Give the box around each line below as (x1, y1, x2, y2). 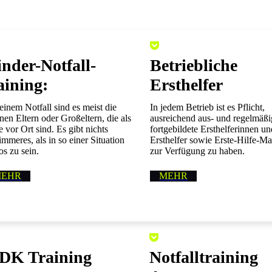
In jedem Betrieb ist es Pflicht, (150, 101, 265, 112)
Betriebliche (150, 56, 238, 75)
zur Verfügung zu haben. (150, 145, 245, 156)
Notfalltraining (149, 248, 259, 267)
